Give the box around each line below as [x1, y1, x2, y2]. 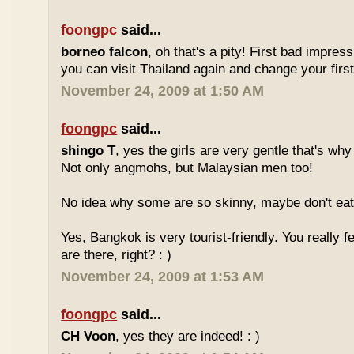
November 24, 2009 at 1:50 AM [61, 83, 265, 99]
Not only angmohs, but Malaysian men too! [61, 160, 314, 175]
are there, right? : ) [61, 247, 172, 262]
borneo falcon [61, 44, 149, 59]
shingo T [61, 143, 116, 158]
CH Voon [61, 329, 116, 344]
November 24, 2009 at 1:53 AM [61, 269, 265, 284]
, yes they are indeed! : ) [115, 329, 261, 344]
